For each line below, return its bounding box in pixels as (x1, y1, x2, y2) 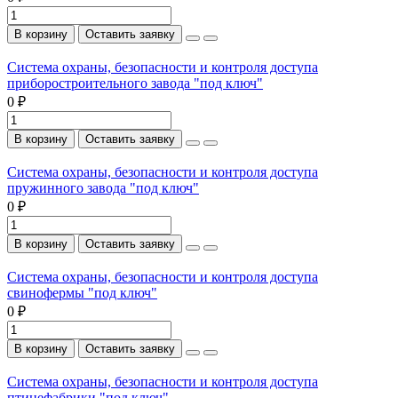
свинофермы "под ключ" (7, 284, 157, 300)
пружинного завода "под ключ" (7, 179, 199, 195)
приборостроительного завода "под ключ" (7, 75, 263, 91)
